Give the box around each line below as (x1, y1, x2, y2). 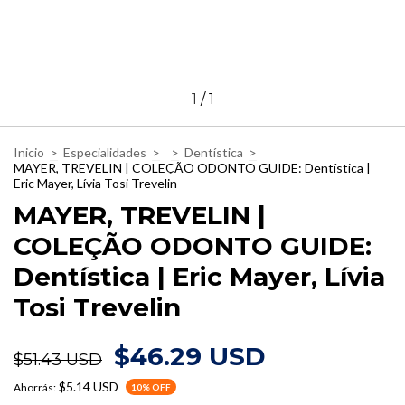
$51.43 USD (14, 349, 102, 370)
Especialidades (63, 144, 146, 160)
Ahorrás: (14, 381, 56, 395)
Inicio (14, 144, 44, 160)
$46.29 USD (114, 340, 266, 372)
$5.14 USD (59, 379, 118, 395)
